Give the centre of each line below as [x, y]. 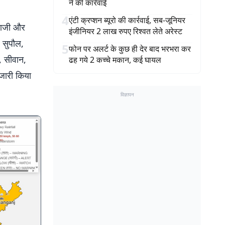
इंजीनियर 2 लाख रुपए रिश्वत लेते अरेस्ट [126, 31]
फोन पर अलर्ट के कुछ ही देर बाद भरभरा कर [130, 49]
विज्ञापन [127, 94]
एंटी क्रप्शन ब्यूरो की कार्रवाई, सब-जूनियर [127, 20]
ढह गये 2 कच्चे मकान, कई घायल [115, 60]
